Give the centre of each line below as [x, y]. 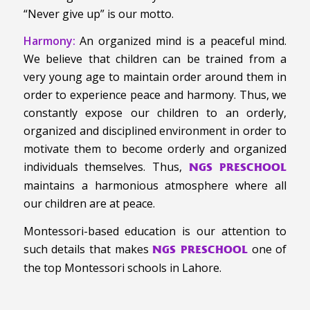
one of [267, 249]
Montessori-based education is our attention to [155, 231]
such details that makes [88, 249]
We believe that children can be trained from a [155, 59]
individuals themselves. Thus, [106, 167]
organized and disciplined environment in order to [155, 131]
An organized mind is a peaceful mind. [183, 41]
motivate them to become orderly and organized [155, 149]
